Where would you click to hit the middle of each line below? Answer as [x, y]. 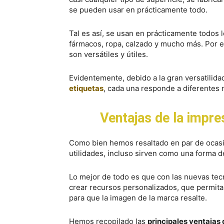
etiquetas [86, 88]
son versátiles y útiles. [108, 54]
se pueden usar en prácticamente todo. [138, 10]
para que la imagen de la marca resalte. [138, 198]
